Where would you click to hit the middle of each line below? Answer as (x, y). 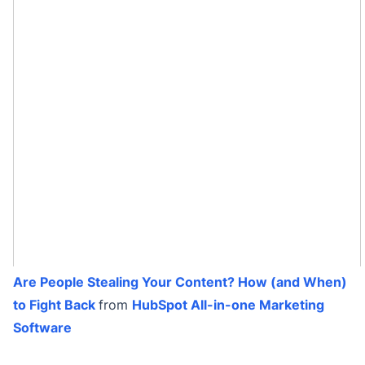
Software (42, 327)
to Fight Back (54, 304)
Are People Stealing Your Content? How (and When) (180, 281)
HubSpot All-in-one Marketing (228, 304)
